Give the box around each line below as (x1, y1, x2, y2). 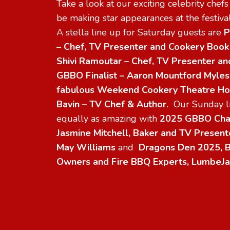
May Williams (56, 141, 118, 154)
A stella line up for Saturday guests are (56, 26, 224, 39)
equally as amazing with (56, 112, 160, 125)
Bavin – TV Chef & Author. (56, 98, 174, 110)
